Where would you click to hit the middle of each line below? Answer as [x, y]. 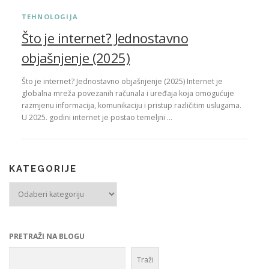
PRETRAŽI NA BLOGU [47, 237]
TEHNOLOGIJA [50, 17]
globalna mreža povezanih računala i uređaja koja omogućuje [128, 94]
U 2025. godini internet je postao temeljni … [97, 118]
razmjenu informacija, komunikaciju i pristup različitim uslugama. [131, 106]
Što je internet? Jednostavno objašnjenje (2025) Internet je [122, 82]
